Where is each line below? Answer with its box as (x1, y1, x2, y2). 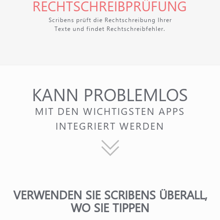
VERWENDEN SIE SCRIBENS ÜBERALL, (13, 187, 207, 202)
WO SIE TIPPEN (71, 199, 149, 215)
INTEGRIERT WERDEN (55, 119, 165, 132)
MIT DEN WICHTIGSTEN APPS (35, 104, 185, 117)
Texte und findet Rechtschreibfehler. (55, 25, 165, 32)
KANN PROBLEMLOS (32, 82, 188, 106)
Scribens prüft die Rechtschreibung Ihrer (48, 16, 172, 24)
